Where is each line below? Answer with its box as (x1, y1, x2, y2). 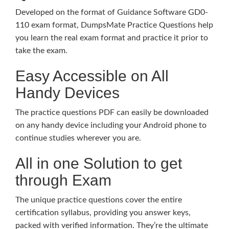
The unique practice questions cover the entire (15, 195, 182, 204)
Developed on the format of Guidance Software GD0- (15, 8, 208, 16)
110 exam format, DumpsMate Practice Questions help (15, 20, 213, 29)
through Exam (15, 171, 111, 189)
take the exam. (15, 46, 67, 55)
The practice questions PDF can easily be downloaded (15, 108, 209, 117)
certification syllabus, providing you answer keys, (15, 208, 191, 217)
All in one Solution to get (15, 154, 182, 172)
